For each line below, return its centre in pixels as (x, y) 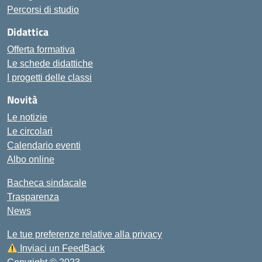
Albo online (31, 159)
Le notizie (27, 117)
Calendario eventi (44, 145)
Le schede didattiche (50, 63)
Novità (22, 100)
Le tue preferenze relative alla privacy (85, 234)
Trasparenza (33, 197)
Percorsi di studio (43, 10)
